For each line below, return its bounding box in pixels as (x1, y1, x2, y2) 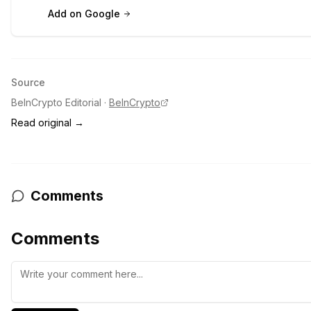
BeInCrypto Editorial (11, 96, 101, 108)
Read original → (11, 117, 84, 128)
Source (11, 76, 45, 88)
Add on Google (48, 8, 120, 19)
